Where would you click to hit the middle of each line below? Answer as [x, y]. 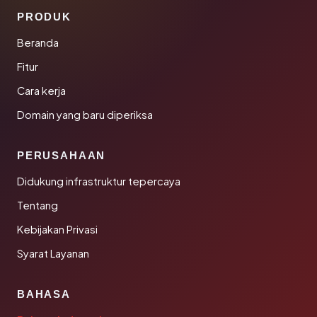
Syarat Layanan [53, 253]
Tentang [38, 205]
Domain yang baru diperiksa [85, 115]
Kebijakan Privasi [57, 229]
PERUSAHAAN [62, 155]
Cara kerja [41, 91]
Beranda [38, 42]
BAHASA [44, 294]
